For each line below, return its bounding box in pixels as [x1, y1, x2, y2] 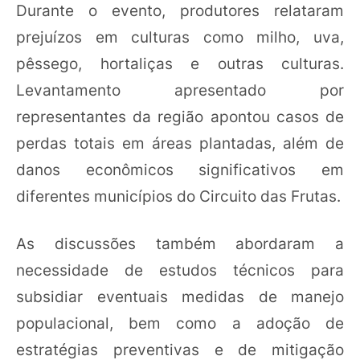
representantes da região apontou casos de [16, 106, 344, 126]
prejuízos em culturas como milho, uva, [16, 27, 344, 47]
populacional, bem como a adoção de [16, 313, 344, 333]
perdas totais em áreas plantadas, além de [16, 133, 344, 153]
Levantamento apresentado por [16, 80, 344, 100]
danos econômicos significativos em [16, 159, 344, 179]
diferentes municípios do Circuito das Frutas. [16, 186, 341, 206]
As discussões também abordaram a [16, 234, 344, 253]
